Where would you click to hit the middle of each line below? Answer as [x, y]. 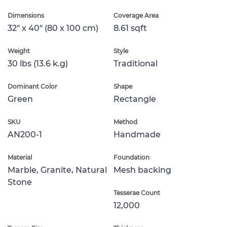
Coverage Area [136, 15]
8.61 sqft [130, 28]
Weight [19, 51]
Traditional [136, 63]
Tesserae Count [137, 193]
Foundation [131, 157]
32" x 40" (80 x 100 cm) [53, 28]
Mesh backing [142, 170]
